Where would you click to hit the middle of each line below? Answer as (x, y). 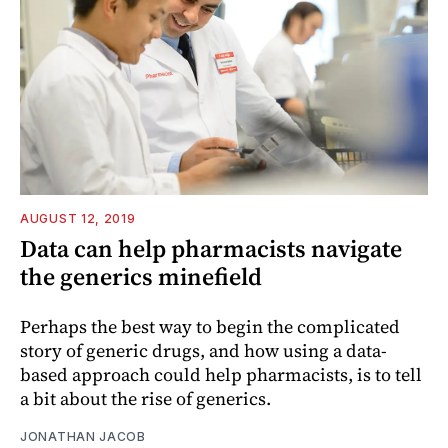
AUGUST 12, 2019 (78, 218)
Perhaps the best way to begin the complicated (210, 326)
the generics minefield (141, 276)
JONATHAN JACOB (83, 436)
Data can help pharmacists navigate (211, 248)
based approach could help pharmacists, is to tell (221, 374)
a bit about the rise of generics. (145, 398)
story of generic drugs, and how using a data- (203, 350)
